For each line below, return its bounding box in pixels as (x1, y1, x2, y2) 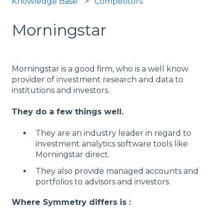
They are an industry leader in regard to (36, 128, 191, 138)
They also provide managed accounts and (36, 166, 199, 176)
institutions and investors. (12, 85, 109, 95)
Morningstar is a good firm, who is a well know (12, 64, 188, 73)
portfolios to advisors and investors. (36, 177, 170, 186)
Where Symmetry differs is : (12, 197, 131, 207)
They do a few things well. (12, 107, 124, 117)
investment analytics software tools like (36, 139, 188, 149)
